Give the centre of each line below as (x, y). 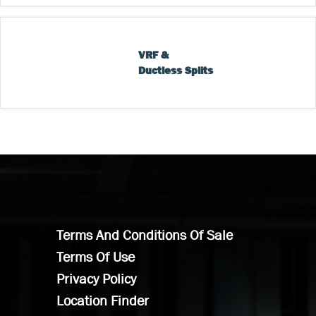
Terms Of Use (96, 256)
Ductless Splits (176, 70)
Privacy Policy (96, 278)
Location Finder (103, 300)
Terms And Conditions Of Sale (145, 235)
